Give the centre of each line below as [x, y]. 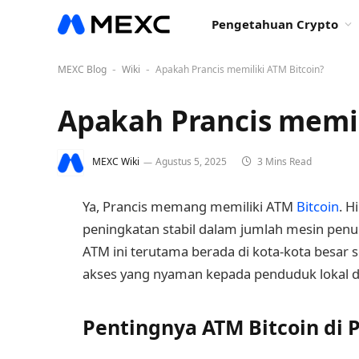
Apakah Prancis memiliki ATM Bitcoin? [240, 69]
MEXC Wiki [116, 162]
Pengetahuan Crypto [275, 24]
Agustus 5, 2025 [191, 162]
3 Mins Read [283, 162]
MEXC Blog [82, 69]
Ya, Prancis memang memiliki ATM [190, 206]
